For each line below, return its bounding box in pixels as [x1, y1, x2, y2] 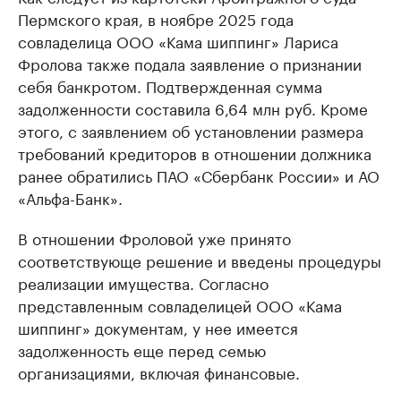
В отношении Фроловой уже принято [18, 226, 291, 249]
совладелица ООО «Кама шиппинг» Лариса [18, 29, 338, 52]
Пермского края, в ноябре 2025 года [18, 6, 294, 30]
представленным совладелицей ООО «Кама [18, 293, 342, 316]
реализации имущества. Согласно [18, 270, 269, 294]
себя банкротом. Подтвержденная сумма [18, 73, 322, 97]
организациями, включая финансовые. [18, 360, 300, 383]
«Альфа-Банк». [18, 185, 123, 209]
